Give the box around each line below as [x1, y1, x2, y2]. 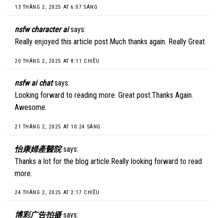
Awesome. [15, 103, 47, 112]
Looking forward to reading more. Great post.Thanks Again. [15, 91, 193, 100]
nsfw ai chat [15, 78, 53, 88]
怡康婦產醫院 [15, 144, 61, 154]
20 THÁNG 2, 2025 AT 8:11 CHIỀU [15, 57, 100, 64]
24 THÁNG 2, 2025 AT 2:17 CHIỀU [15, 189, 100, 196]
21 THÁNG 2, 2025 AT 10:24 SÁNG [15, 123, 101, 130]
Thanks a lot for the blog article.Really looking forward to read [15, 156, 202, 166]
